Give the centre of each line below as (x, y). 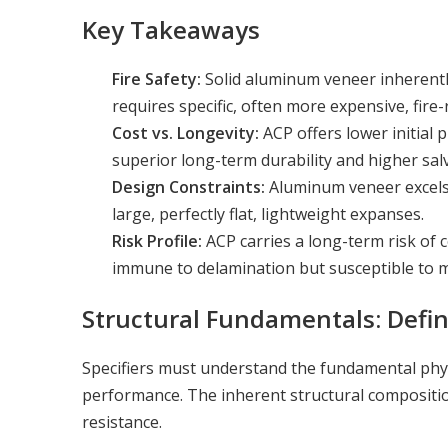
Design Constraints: (188, 186)
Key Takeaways (171, 29)
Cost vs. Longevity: (185, 132)
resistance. (122, 421)
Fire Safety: (156, 78)
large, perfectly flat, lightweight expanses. (268, 213)
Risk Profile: (157, 240)
